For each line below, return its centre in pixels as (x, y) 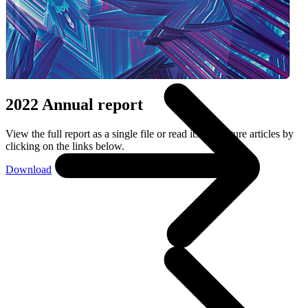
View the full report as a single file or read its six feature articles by (150, 133)
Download (29, 169)
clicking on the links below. (65, 146)
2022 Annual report (74, 104)
